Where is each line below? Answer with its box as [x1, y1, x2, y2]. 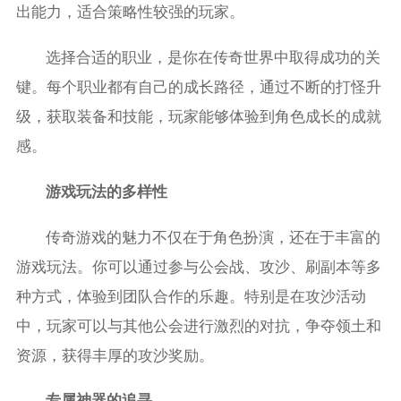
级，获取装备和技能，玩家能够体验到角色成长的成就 [15, 107, 381, 125]
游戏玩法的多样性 [46, 183, 168, 200]
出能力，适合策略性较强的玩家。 [15, 3, 244, 21]
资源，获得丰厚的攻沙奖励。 [15, 346, 214, 364]
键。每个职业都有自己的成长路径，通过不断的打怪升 [15, 78, 381, 96]
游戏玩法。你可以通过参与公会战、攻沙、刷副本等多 [15, 258, 381, 276]
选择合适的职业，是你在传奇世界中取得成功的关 [46, 48, 381, 66]
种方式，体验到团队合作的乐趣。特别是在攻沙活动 [15, 287, 366, 305]
